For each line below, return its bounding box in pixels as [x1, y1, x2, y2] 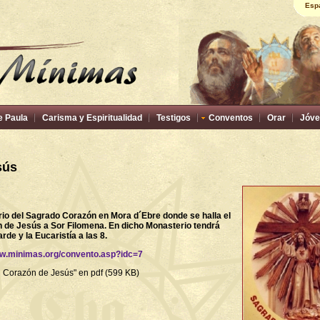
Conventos [209, 113, 253, 123]
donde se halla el [161, 211, 231, 221]
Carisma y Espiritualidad [42, 113, 142, 123]
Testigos [156, 113, 191, 123]
